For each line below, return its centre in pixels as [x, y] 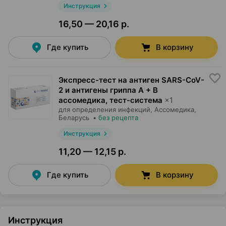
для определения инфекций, [105, 109]
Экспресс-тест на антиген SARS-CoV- [131, 80]
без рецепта [118, 118]
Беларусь [74, 118]
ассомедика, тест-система [110, 100]
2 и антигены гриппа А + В [108, 90]
